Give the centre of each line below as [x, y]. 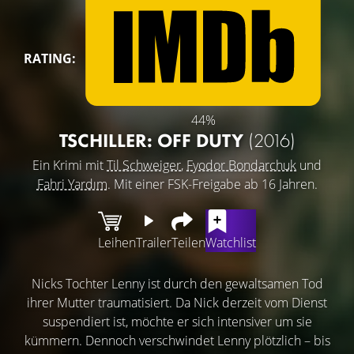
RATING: [50, 58]
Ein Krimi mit [70, 165]
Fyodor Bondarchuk [241, 165]
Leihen [117, 242]
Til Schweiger [144, 165]
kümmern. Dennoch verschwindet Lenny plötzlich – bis [177, 340]
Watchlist [231, 242]
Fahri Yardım [72, 184]
